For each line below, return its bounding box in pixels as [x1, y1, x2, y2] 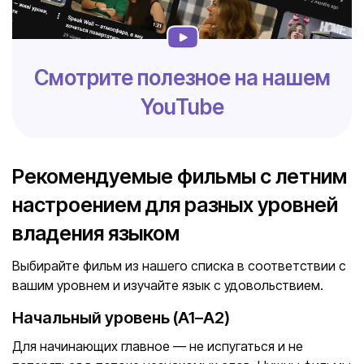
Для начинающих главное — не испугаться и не [12, 338, 303, 354]
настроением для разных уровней [12, 193, 338, 217]
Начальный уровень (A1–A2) [12, 308, 230, 327]
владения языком [12, 221, 180, 245]
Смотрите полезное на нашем [33, 65, 331, 90]
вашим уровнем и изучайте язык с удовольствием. [12, 277, 323, 293]
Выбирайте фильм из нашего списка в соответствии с [12, 258, 346, 274]
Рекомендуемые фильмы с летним [12, 164, 347, 188]
